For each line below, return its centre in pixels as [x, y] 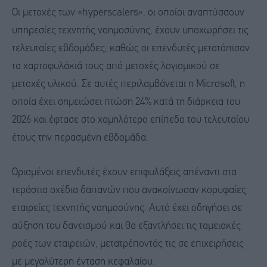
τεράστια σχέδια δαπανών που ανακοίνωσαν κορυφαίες [129, 190]
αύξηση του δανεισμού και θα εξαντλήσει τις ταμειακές [126, 226]
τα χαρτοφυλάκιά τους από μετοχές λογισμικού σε [116, 67]
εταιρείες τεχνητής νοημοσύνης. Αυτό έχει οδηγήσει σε [127, 208]
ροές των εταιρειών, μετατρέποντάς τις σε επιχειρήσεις [128, 244]
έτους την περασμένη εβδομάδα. [80, 138]
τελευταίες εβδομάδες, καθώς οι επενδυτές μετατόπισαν [131, 49]
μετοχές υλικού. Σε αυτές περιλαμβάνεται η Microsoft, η [128, 85]
